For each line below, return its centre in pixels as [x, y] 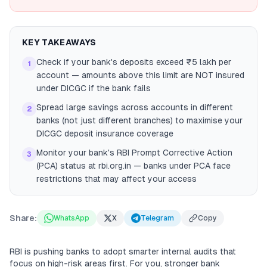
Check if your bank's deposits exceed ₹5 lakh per [134, 62]
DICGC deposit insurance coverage [105, 133]
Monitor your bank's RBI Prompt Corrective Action [134, 153]
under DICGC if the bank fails [94, 88]
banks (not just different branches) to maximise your [139, 120]
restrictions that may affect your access [117, 179]
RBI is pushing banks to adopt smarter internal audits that [123, 252]
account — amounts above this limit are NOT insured [140, 75]
